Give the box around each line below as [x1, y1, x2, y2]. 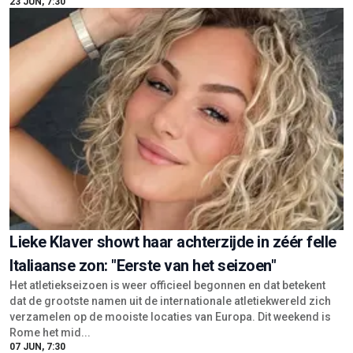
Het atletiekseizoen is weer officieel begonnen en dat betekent [9, 166, 325, 180]
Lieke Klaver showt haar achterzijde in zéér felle [9, 120, 336, 139]
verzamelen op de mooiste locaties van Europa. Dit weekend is [9, 198, 331, 211]
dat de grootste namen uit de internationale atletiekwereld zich [9, 182, 331, 195]
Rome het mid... [9, 214, 91, 227]
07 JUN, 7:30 [9, 229, 65, 240]
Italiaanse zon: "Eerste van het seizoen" [9, 143, 276, 163]
